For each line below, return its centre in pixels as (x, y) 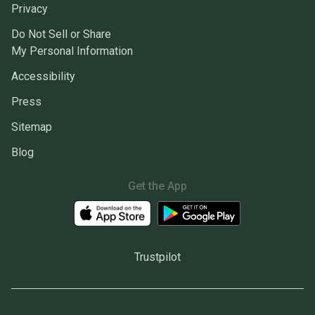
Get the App (157, 186)
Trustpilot (157, 257)
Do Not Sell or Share (61, 34)
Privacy (30, 9)
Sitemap (32, 127)
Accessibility (43, 77)
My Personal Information (72, 51)
